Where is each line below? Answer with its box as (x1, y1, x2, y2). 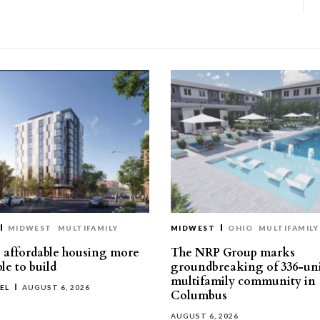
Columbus (171, 288, 227, 304)
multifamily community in (171, 274, 316, 289)
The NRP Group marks (171, 245, 295, 261)
